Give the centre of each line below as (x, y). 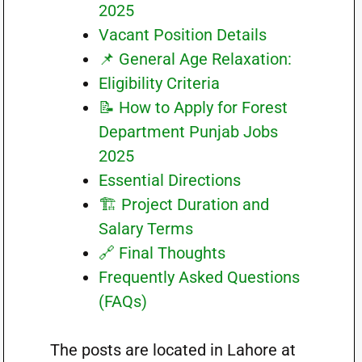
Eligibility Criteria (159, 83)
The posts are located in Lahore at (173, 350)
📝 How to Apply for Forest (193, 107)
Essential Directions (169, 180)
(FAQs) (122, 301)
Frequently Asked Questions (199, 277)
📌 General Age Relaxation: (195, 59)
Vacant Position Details (182, 35)
